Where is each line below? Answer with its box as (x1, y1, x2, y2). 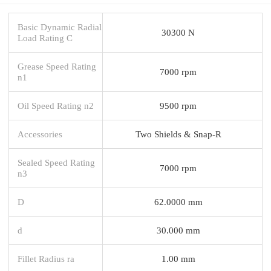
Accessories (18, 128, 62, 139)
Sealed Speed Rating (18, 157, 95, 168)
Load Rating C (18, 32, 73, 43)
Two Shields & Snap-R (135, 128, 221, 139)
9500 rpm (160, 100, 197, 111)
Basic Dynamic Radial (18, 21, 102, 32)
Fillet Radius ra (18, 253, 74, 264)
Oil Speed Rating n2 (18, 100, 94, 111)
